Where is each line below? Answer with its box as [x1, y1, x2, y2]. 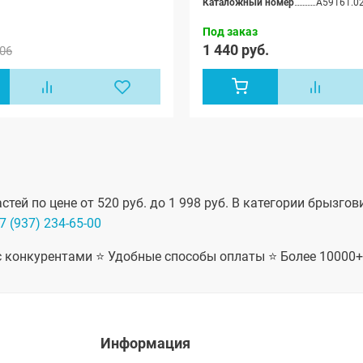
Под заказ [203, 24, 258, 38]
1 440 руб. [203, 41, 269, 58]
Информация [100, 335, 190, 352]
